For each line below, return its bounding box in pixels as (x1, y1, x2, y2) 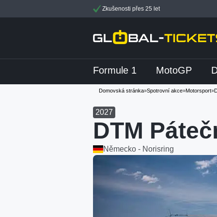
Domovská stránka (99, 88, 144, 93)
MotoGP (156, 65, 192, 76)
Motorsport (186, 88, 211, 93)
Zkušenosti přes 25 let (101, 5, 160, 12)
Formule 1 (93, 65, 137, 76)
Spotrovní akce (147, 88, 183, 93)
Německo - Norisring (103, 145, 174, 153)
